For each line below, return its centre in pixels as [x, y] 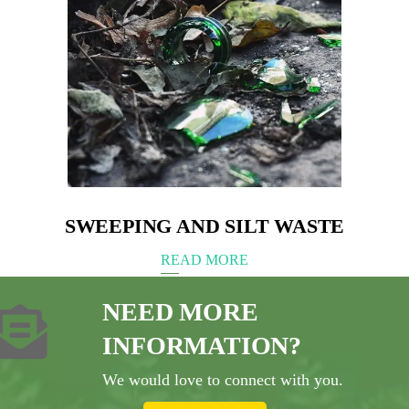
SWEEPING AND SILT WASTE [204, 225]
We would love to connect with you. [223, 379]
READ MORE [204, 259]
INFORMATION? [202, 345]
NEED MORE [180, 311]
